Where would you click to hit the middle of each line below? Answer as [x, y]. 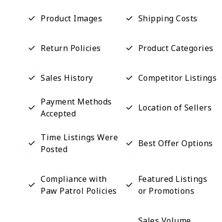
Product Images [71, 18]
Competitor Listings [177, 78]
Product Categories [176, 48]
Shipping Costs [168, 18]
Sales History [67, 78]
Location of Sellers [175, 108]
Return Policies [71, 48]
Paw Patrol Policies [79, 191]
